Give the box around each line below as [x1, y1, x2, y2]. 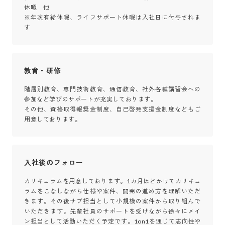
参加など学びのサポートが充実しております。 [24, 95, 157, 103]
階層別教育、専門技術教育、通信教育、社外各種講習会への [24, 85, 201, 93]
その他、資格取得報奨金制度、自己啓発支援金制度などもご [24, 105, 201, 113]
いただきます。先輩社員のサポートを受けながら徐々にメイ [24, 207, 201, 215]
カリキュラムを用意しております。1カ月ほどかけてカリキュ [24, 177, 201, 185]
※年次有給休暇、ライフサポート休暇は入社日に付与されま [24, 13, 201, 21]
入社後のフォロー [24, 158, 83, 167]
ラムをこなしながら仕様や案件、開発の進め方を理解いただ [24, 187, 201, 195]
